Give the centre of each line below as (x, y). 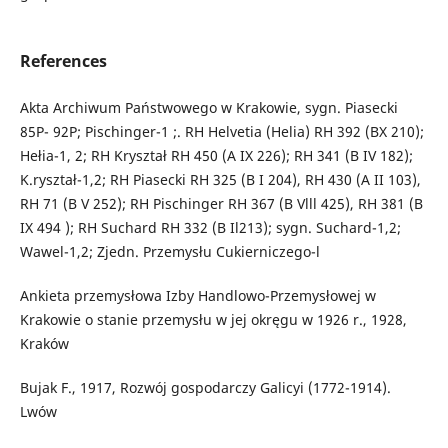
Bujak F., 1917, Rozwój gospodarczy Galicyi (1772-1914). (205, 388)
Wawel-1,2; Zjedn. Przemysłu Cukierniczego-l (169, 252)
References (63, 61)
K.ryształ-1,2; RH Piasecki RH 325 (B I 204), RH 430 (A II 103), (220, 180)
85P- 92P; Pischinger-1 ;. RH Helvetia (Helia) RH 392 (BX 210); (221, 132)
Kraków (44, 344)
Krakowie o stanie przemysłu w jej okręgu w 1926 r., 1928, (213, 320)
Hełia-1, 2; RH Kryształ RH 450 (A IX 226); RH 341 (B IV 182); (216, 156)
